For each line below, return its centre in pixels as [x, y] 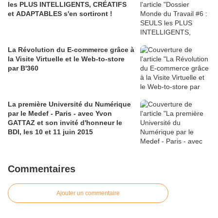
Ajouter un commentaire [88, 193]
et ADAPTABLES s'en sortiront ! [60, 14]
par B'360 [23, 68]
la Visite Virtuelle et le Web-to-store [66, 59]
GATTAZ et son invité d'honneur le [65, 123]
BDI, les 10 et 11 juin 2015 [50, 132]
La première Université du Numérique [69, 104]
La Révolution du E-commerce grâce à [71, 50]
